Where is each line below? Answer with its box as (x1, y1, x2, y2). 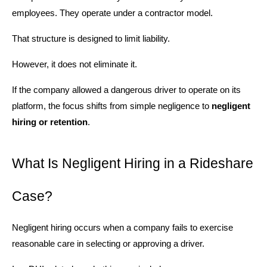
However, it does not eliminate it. (12, 59, 137, 69)
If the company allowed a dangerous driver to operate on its (12, 85, 241, 95)
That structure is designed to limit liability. (12, 33, 170, 44)
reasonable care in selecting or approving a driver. (12, 238, 204, 249)
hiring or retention (12, 117, 88, 127)
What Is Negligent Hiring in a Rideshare (12, 155, 253, 171)
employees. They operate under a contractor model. (12, 8, 213, 18)
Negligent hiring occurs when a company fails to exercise (12, 222, 233, 232)
